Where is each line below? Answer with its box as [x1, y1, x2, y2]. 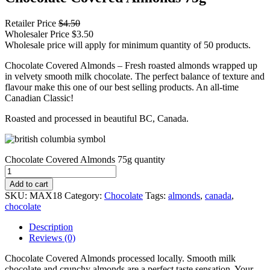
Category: [64, 190, 104, 201]
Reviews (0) [29, 232, 75, 243]
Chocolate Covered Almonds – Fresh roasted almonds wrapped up [5, 60, 257, 71]
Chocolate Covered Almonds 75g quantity [5, 154, 165, 165]
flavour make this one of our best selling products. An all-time [5, 81, 239, 92]
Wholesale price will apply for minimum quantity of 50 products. [5, 39, 251, 50]
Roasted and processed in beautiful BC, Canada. [5, 113, 189, 124]
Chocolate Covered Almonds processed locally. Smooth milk [5, 253, 236, 263]
